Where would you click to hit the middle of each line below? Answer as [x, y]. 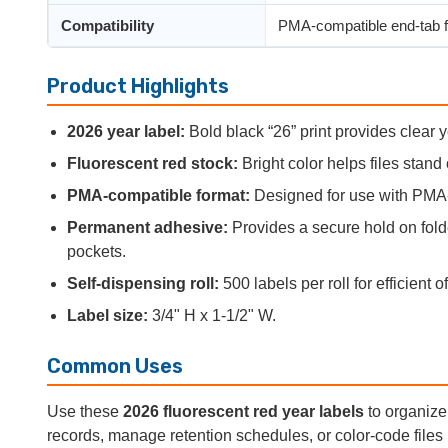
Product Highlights [138, 85]
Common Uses [115, 365]
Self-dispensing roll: [143, 283]
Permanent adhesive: [147, 227]
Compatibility [107, 25]
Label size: [107, 315]
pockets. [96, 251]
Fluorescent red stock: [152, 163]
